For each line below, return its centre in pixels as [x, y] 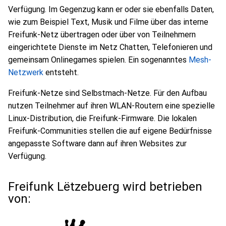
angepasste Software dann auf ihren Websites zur [97, 144]
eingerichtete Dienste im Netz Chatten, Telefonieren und [110, 47]
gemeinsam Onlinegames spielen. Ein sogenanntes [98, 60]
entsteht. [61, 72]
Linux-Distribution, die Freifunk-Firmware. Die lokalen [102, 118]
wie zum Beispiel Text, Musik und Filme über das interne [108, 22]
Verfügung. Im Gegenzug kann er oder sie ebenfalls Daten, [111, 9]
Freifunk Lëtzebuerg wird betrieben [105, 187]
